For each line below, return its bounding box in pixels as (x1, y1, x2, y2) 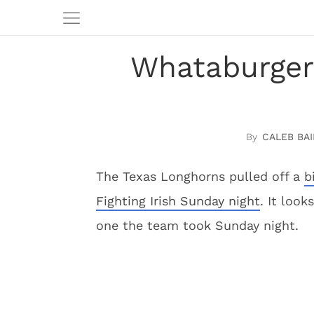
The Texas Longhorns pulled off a (96, 169, 304, 184)
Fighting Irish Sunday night (96, 193, 260, 208)
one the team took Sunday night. (96, 218, 299, 233)
